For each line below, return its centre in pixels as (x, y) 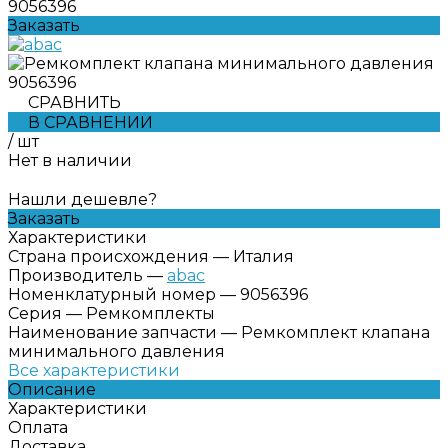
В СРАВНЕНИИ (90, 122)
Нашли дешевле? (82, 199)
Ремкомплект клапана (335, 332)
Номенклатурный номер (112, 294)
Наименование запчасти (112, 332)
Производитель (75, 275)
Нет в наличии (70, 160)
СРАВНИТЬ (74, 102)
